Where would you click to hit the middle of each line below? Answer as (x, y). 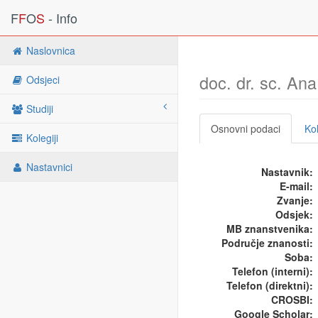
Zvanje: (295, 200)
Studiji (38, 109)
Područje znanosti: (267, 243)
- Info (61, 18)
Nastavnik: (287, 172)
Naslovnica (49, 50)
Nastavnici (48, 167)
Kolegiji (41, 138)
